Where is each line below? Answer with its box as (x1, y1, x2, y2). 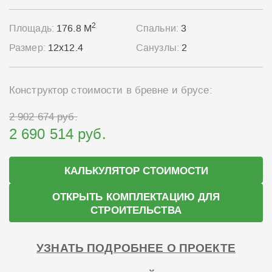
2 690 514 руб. (9, 124, 106, 144)
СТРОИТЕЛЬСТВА (90, 203, 182, 219)
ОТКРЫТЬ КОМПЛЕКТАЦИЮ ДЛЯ (52, 189, 220, 205)
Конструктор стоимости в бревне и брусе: (9, 83, 212, 97)
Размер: (9, 41, 48, 55)
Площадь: (9, 22, 57, 35)
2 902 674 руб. (9, 110, 78, 124)
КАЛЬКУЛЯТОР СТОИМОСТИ (64, 163, 208, 179)
